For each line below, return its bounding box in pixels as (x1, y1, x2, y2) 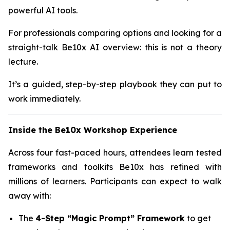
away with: (8, 190, 51, 201)
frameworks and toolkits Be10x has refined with (8, 162, 222, 172)
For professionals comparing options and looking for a (8, 28, 222, 38)
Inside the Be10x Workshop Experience (8, 125, 177, 135)
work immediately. (8, 93, 81, 104)
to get (185, 213, 211, 223)
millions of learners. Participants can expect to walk (8, 176, 222, 186)
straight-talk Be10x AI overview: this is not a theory (8, 42, 222, 52)
